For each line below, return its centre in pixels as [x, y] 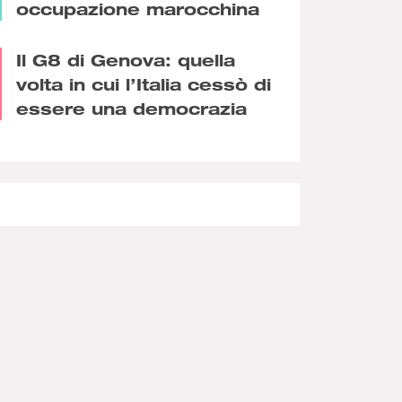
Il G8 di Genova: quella [126, 59]
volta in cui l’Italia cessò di [144, 83]
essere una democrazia [131, 108]
